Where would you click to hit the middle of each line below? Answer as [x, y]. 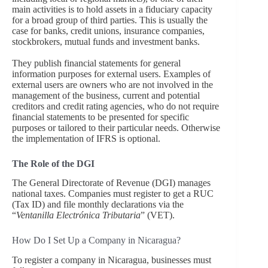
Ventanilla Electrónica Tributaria [78, 215]
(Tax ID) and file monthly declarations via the [98, 205]
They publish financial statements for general [96, 63]
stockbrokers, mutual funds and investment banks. [106, 41]
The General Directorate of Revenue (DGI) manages [111, 183]
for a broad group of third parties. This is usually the [110, 20]
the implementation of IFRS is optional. [86, 138]
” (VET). [158, 215]
